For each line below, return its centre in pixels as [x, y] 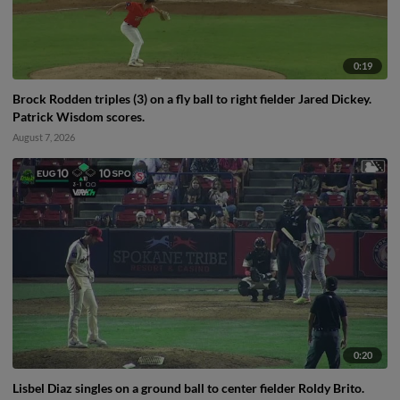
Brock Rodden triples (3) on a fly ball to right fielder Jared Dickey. [192, 99]
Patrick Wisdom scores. [79, 117]
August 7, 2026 [44, 137]
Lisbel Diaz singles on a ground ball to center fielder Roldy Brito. [188, 388]
